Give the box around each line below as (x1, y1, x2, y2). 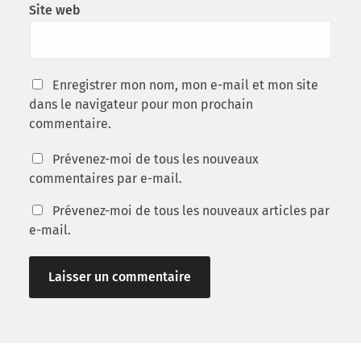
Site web (28, 2, 81, 18)
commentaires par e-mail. (28, 170, 182, 186)
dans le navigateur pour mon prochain (28, 96, 253, 112)
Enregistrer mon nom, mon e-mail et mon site (52, 77, 318, 93)
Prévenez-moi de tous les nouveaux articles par (52, 202, 330, 218)
